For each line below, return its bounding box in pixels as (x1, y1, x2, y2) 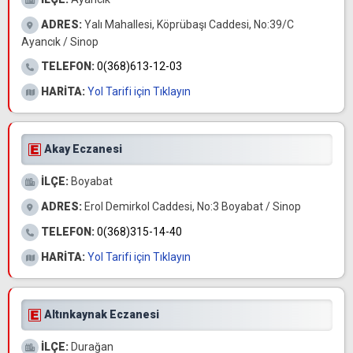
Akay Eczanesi (44, 143, 122, 155)
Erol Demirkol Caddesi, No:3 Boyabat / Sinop (82, 200, 301, 213)
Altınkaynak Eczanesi (44, 308, 159, 321)
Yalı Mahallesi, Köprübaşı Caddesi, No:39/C (82, 18, 294, 31)
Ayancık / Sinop (21, 35, 98, 48)
